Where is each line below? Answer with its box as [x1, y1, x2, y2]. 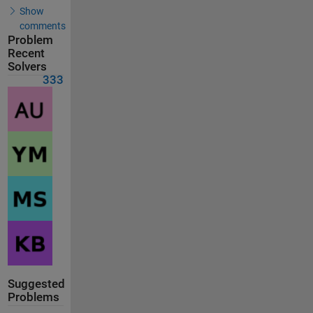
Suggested [7, 277, 65, 291]
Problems [7, 291, 59, 304]
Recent [7, 46, 45, 60]
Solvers [7, 59, 47, 73]
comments [20, 20, 66, 31]
